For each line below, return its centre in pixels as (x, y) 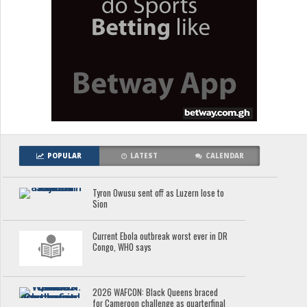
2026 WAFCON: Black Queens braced (156, 293)
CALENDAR (225, 156)
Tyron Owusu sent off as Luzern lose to (159, 193)
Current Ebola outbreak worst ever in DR (160, 236)
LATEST (144, 156)
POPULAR (65, 156)
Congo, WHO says (122, 247)
